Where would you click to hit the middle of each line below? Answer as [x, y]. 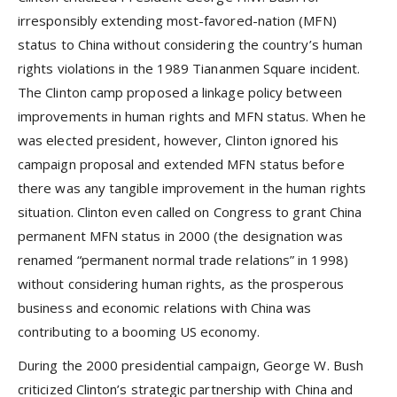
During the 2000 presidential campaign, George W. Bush [191, 366]
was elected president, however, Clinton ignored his [178, 140]
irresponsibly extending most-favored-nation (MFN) [177, 21]
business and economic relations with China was [165, 308]
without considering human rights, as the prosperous [181, 284]
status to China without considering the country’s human [191, 45]
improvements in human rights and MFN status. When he [192, 117]
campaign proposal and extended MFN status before [181, 164]
